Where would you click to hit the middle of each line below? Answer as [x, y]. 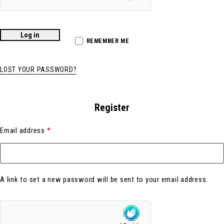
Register [112, 107]
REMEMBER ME [108, 41]
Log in [30, 35]
